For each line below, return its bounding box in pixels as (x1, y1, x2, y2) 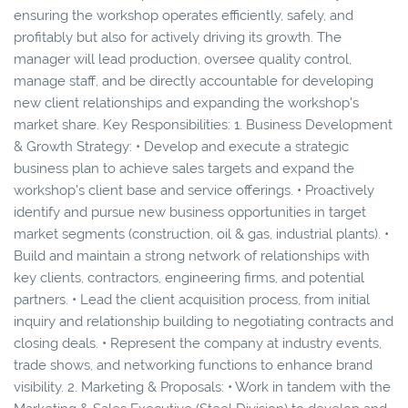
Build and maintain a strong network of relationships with (14, 247, 370, 264)
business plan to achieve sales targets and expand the (14, 159, 354, 177)
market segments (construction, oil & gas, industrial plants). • (14, 225, 389, 242)
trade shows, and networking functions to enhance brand (14, 356, 372, 373)
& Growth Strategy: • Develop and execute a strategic (14, 138, 349, 155)
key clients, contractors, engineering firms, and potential (14, 269, 364, 286)
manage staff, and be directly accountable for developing (14, 72, 373, 89)
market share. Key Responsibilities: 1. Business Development (14, 116, 393, 133)
